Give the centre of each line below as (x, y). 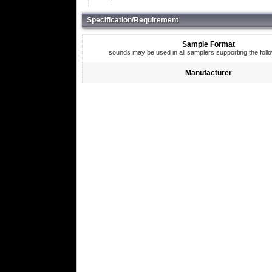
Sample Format (209, 44)
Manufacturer (209, 73)
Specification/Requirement (132, 20)
